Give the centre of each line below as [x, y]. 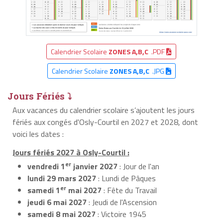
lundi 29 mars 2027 [62, 178]
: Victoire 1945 [121, 214]
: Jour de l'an [138, 166]
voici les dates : [38, 134]
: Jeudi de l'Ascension [122, 202]
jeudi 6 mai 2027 [57, 202]
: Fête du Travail [129, 190]
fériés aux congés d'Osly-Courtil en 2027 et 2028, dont [105, 122]
